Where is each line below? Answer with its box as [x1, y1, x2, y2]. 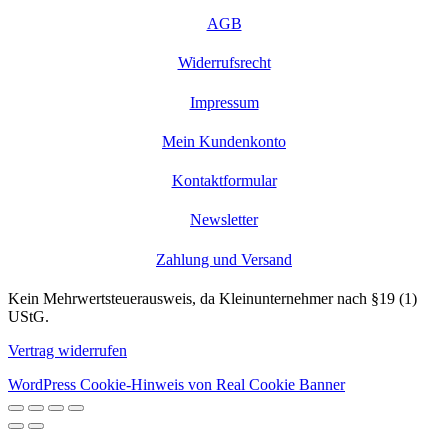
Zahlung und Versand [156, 250, 292, 268]
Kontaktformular [171, 172, 277, 190]
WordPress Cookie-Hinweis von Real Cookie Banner [8, 375, 345, 393]
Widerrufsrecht [177, 54, 271, 72]
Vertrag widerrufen [8, 341, 127, 359]
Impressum [189, 93, 259, 111]
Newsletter [190, 211, 258, 229]
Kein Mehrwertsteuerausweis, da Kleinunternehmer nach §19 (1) [8, 289, 417, 307]
